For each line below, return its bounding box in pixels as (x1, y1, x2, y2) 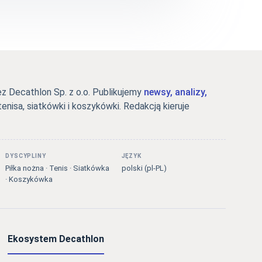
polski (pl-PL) (121, 164, 167, 173)
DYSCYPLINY (5, 153, 46, 160)
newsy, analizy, (143, 87, 207, 98)
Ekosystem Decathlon (7, 233, 104, 245)
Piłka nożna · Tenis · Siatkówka (5, 164, 110, 173)
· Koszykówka (5, 175, 53, 184)
